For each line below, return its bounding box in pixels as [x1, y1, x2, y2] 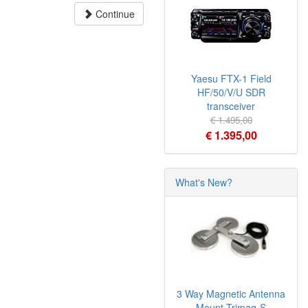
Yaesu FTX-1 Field [190, 71, 272, 85]
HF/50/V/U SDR [197, 85, 265, 99]
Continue [93, 7, 135, 21]
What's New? [175, 175, 232, 189]
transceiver [207, 99, 255, 113]
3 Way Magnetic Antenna [177, 287, 285, 300]
